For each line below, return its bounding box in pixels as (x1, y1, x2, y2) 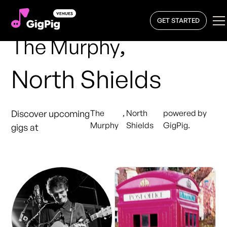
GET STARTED (157, 16, 200, 25)
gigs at (11, 122, 39, 133)
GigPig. (163, 120, 190, 131)
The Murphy (11, 34, 120, 60)
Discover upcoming (11, 108, 90, 120)
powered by (163, 108, 207, 119)
